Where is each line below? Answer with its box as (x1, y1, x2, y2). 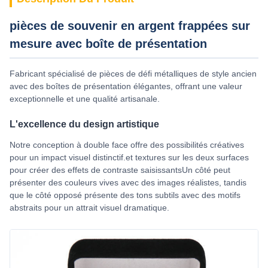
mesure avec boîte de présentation (10, 37, 207, 50)
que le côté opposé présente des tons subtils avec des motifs (10, 190, 240, 200)
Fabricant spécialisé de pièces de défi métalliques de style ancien (10, 69, 257, 78)
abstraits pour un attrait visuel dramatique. (10, 203, 169, 212)
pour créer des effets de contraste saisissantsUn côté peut (10, 165, 230, 175)
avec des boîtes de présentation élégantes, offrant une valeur (10, 81, 242, 91)
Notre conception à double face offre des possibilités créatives (10, 140, 244, 150)
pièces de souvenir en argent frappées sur (10, 19, 250, 32)
